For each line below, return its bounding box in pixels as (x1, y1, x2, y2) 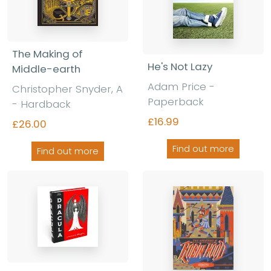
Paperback (148, 94, 204, 109)
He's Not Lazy (148, 59, 212, 74)
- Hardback (12, 96, 71, 111)
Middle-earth (12, 61, 80, 76)
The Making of (12, 46, 83, 61)
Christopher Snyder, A (12, 81, 123, 96)
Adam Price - (148, 79, 215, 94)
